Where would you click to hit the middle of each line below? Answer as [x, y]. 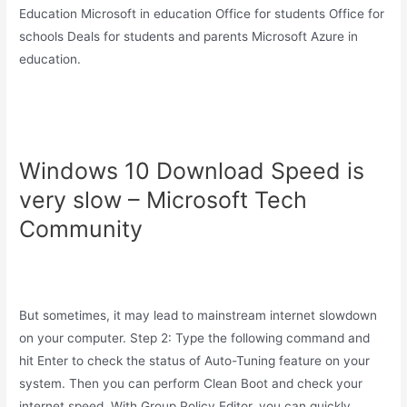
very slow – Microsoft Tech [164, 200]
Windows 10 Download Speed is [192, 171]
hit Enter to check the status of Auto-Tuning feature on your [195, 360]
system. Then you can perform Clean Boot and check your [191, 383]
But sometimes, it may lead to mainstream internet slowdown [199, 315]
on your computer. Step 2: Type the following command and [195, 338]
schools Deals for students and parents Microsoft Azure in [189, 37]
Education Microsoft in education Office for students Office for [202, 14]
